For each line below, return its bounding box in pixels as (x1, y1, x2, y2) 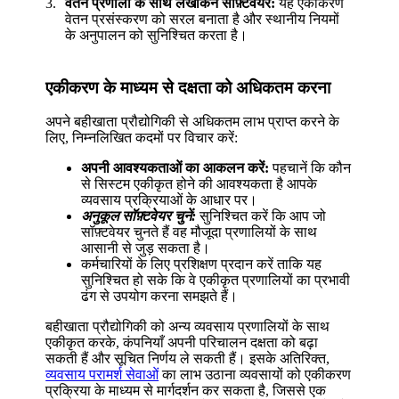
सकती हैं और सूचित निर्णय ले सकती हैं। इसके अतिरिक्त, (45, 351, 330, 367)
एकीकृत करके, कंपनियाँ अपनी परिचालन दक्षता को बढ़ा (45, 335, 319, 351)
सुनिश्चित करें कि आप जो (196, 208, 327, 224)
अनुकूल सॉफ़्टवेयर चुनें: (81, 208, 197, 224)
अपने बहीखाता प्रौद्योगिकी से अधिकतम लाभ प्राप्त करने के (45, 114, 340, 130)
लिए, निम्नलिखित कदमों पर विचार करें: (45, 130, 239, 146)
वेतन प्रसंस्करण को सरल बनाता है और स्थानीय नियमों (65, 11, 340, 27)
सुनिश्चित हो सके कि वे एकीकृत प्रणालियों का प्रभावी (81, 273, 351, 289)
